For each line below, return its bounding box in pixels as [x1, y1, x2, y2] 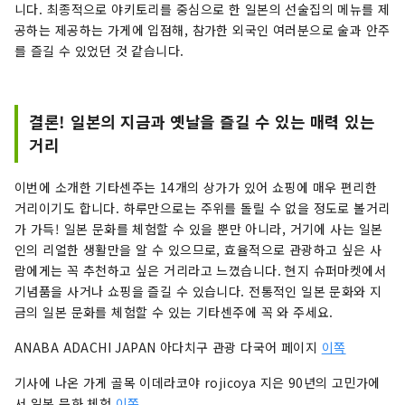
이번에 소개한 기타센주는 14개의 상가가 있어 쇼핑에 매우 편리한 [14, 177, 378, 196]
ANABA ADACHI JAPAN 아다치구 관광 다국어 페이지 [14, 337, 322, 356]
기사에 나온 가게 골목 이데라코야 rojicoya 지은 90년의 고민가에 [14, 372, 381, 391]
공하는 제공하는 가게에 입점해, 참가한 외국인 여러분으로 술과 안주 [14, 20, 391, 39]
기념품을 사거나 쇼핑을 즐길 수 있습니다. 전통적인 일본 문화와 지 [14, 281, 382, 300]
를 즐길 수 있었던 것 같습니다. [14, 41, 184, 60]
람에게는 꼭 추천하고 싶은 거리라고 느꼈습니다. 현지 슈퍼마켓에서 [14, 260, 387, 279]
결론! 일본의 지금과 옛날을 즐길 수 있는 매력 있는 [29, 109, 375, 133]
